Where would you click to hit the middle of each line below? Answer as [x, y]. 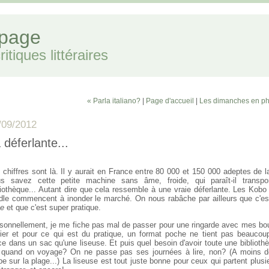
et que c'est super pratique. [53, 207]
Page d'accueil [170, 101]
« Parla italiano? [114, 101]
